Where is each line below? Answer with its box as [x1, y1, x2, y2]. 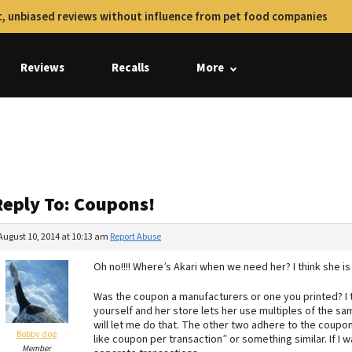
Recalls [112, 60, 149, 76]
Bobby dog [16, 328, 57, 341]
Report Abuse [110, 230, 161, 244]
